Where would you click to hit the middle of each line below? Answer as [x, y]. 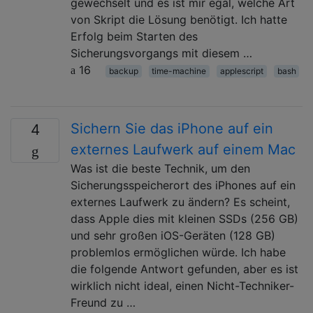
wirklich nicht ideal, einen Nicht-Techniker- [182, 285]
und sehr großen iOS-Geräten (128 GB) [173, 235]
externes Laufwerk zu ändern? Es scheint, [180, 202]
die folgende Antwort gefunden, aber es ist [184, 269]
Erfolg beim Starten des [134, 36]
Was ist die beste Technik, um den [160, 168]
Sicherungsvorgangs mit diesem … [161, 53]
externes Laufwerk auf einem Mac [183, 149]
